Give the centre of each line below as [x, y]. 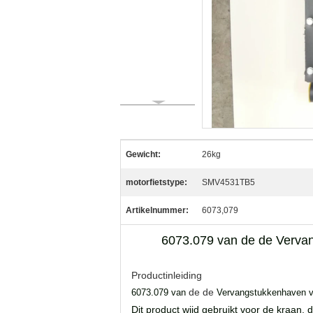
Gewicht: [143, 154]
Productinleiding [167, 275]
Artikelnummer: [157, 210]
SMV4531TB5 [228, 182]
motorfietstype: [156, 182]
